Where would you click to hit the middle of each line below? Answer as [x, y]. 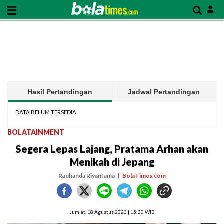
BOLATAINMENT [36, 132]
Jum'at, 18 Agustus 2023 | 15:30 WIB [112, 212]
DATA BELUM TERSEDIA [46, 112]
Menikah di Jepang [112, 162]
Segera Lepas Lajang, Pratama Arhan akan [112, 149]
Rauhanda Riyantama [86, 176]
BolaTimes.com [144, 176]
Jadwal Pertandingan [164, 92]
